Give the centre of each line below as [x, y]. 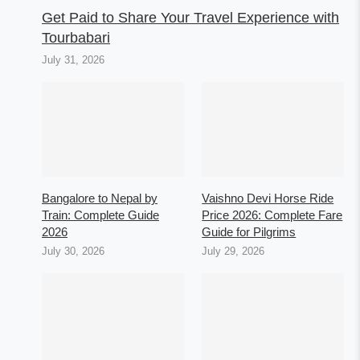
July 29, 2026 [233, 252]
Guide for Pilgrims [249, 232]
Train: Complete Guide [100, 215]
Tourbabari [76, 38]
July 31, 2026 [73, 60]
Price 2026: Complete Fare [272, 215]
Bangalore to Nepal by [100, 198]
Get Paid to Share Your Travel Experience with [190, 18]
